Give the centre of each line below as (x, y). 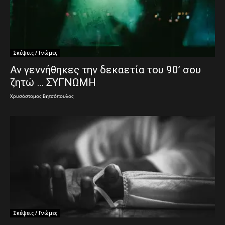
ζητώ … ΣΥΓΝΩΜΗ (53, 83)
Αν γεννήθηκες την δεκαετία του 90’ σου (105, 70)
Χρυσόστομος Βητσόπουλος (42, 97)
